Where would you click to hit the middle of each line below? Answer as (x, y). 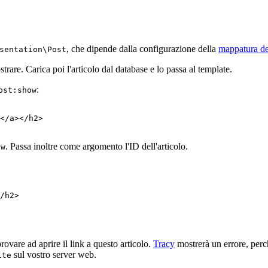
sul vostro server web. (54, 254)
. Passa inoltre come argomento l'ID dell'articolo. (97, 146)
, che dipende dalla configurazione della (142, 48)
